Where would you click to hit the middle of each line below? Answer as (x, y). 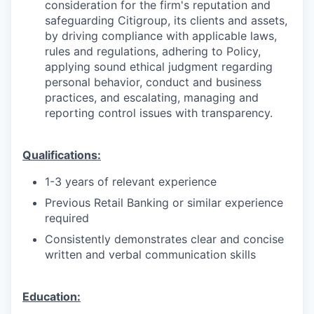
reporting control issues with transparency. (159, 112)
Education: (52, 296)
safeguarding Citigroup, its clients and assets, (166, 20)
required (67, 218)
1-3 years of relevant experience (131, 181)
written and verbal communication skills (150, 254)
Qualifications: (62, 155)
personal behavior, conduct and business (153, 82)
